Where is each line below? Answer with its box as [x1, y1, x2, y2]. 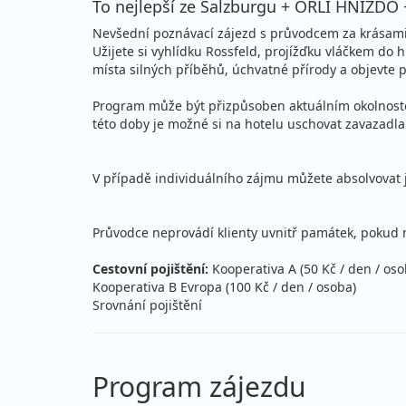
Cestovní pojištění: [92, 259, 208, 277]
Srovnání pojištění [92, 295, 202, 314]
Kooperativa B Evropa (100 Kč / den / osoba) [92, 277, 356, 295]
